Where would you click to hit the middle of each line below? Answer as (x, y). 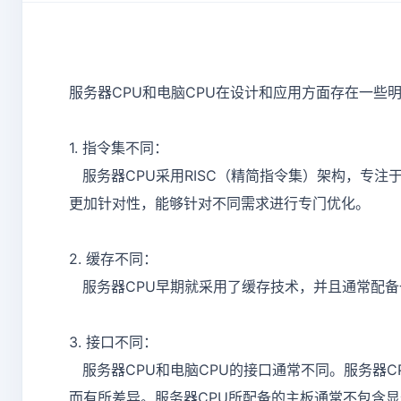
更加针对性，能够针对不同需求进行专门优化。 (219, 204)
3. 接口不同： (113, 342)
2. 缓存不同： (113, 259)
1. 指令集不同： (119, 148)
